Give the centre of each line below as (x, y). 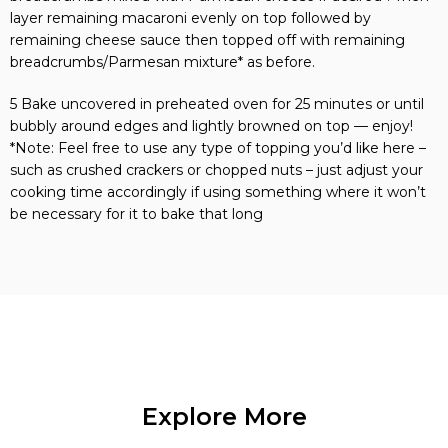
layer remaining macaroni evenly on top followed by (190, 17)
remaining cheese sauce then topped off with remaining (207, 39)
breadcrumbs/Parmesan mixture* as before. (162, 61)
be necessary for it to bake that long (136, 213)
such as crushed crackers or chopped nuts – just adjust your (216, 169)
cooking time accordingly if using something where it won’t (218, 191)
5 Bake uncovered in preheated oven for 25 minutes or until (217, 103)
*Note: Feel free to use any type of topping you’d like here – (218, 147)
